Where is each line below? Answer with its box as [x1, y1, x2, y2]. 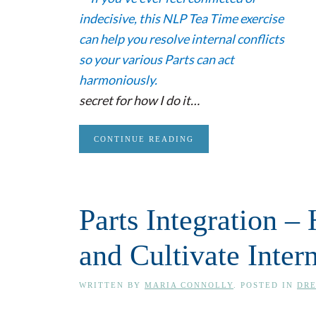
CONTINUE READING [94, 135, 194, 143]
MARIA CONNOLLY [145, 281, 233, 289]
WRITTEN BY [79, 281, 145, 289]
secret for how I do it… [79, 92, 200, 108]
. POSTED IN [233, 281, 297, 289]
